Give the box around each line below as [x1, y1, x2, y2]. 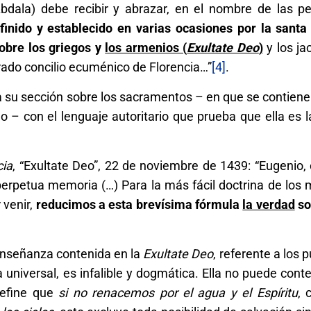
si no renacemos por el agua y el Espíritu [58, 285, 298, 300]
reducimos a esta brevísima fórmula [35, 196, 243, 212]
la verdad [242, 196, 295, 212]
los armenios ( [105, 40, 187, 55]
